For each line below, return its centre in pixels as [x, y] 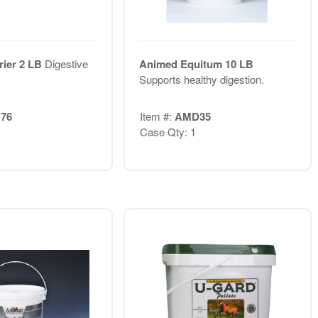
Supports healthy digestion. [201, 79]
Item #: [157, 116]
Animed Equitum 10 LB [196, 64]
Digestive [66, 63]
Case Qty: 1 [168, 132]
